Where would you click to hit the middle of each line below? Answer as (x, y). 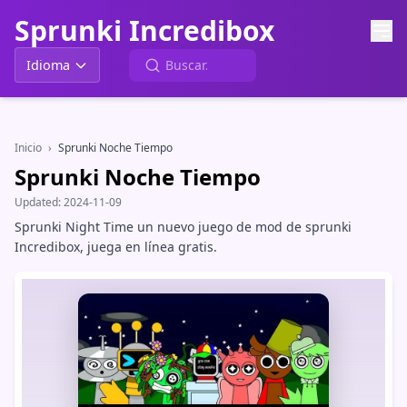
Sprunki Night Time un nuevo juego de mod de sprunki (183, 227)
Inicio (28, 148)
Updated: (39, 202)
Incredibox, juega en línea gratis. (116, 247)
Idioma (48, 65)
